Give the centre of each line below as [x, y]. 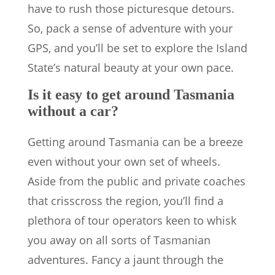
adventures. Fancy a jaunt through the [126, 260]
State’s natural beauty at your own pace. [131, 68]
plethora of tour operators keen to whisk [132, 221]
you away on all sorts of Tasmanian [119, 240]
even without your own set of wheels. [124, 162]
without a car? [73, 111]
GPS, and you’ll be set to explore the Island [137, 48]
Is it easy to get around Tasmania [131, 95]
